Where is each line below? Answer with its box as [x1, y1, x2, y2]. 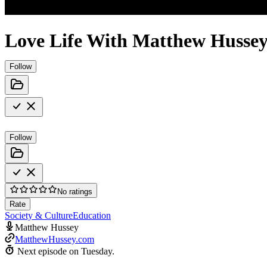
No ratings [57, 187, 92, 196]
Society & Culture [5, 210, 73, 221]
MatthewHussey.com [15, 234, 94, 244]
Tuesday [81, 246, 112, 256]
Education [73, 210, 111, 221]
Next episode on [17, 246, 81, 256]
